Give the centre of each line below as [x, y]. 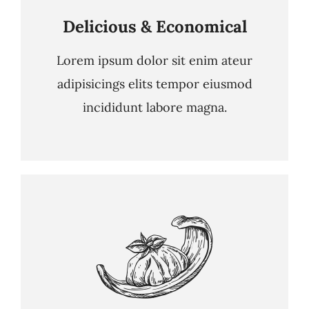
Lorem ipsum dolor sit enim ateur [154, 60]
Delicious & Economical [154, 27]
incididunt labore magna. [154, 107]
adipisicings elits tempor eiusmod [154, 84]
